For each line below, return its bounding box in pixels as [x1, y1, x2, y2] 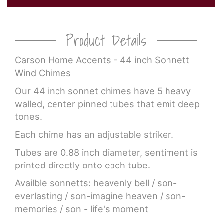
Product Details [65, 28, 147, 52]
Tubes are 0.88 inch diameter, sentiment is [15, 146, 198, 158]
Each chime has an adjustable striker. [15, 128, 173, 140]
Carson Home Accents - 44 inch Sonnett [15, 54, 189, 65]
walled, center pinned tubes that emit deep [15, 98, 200, 109]
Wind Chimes [15, 67, 71, 78]
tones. [15, 111, 42, 122]
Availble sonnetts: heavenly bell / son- [15, 177, 177, 188]
